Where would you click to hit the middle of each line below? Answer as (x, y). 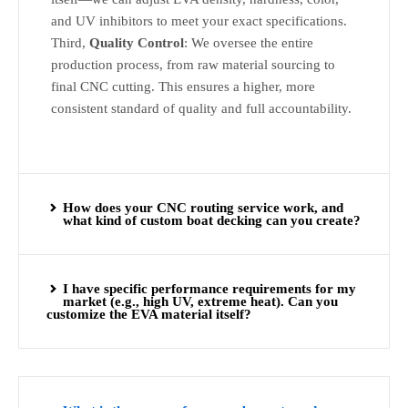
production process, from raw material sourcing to (193, 65)
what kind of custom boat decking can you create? (211, 220)
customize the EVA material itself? (149, 314)
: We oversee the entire (249, 43)
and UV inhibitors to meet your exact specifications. (199, 21)
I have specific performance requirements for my (209, 288)
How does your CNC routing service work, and (203, 207)
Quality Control (137, 43)
